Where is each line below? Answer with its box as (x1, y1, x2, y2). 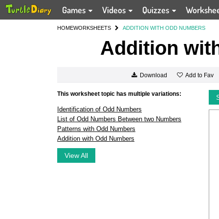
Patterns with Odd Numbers (57, 125, 135, 132)
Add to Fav (185, 71, 214, 79)
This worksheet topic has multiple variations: (57, 90, 181, 97)
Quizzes (142, 4, 172, 15)
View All (65, 152, 88, 159)
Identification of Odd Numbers (57, 106, 142, 113)
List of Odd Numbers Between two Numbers (57, 115, 181, 123)
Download (139, 72, 167, 79)
